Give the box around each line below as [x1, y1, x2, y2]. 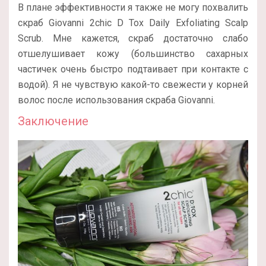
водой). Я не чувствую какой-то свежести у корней [18, 79, 248, 91]
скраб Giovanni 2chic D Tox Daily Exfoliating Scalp [18, 17, 248, 29]
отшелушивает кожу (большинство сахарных [18, 48, 248, 60]
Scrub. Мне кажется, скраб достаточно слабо [18, 33, 248, 45]
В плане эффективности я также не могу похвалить [18, 2, 248, 14]
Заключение [18, 114, 88, 129]
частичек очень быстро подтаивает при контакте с [18, 64, 248, 75]
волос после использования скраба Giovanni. [18, 94, 215, 106]
